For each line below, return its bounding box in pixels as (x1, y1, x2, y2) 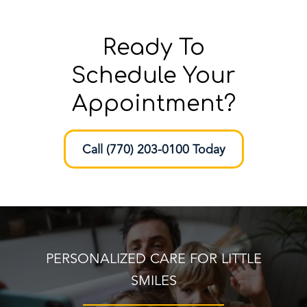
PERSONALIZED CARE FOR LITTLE (45, 252, 262, 267)
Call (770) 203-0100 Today (82, 144, 225, 156)
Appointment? (71, 91, 236, 116)
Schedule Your (71, 63, 236, 88)
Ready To (102, 35, 205, 60)
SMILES (130, 274, 177, 288)
